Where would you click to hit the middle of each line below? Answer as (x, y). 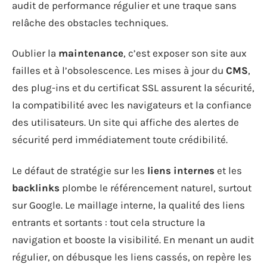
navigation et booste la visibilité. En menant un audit (133, 239)
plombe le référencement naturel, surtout (156, 187)
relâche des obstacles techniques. (90, 22)
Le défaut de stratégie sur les (80, 170)
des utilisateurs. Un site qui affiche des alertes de (125, 122)
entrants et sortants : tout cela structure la (108, 222)
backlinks (36, 187)
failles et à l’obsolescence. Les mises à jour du (119, 70)
